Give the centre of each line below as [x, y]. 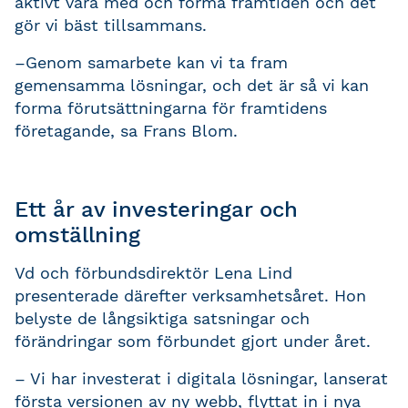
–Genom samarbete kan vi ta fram [151, 62]
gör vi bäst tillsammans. [111, 25]
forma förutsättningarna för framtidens [171, 107]
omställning [77, 235]
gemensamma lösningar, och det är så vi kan [192, 85]
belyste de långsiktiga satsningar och [162, 318]
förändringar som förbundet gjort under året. [193, 341]
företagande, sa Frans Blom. [126, 130]
